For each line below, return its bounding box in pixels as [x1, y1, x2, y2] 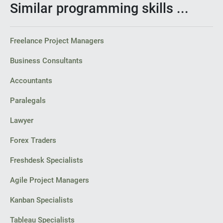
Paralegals [10, 96, 46, 105]
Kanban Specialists [10, 196, 73, 205]
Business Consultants [10, 56, 83, 65]
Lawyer [10, 116, 33, 125]
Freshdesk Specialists [10, 156, 83, 165]
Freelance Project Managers [10, 36, 104, 45]
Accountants [10, 76, 52, 85]
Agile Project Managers [10, 176, 89, 185]
